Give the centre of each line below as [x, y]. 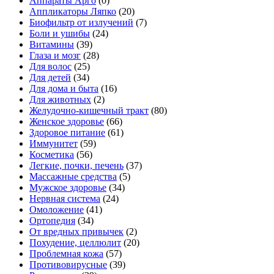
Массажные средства [73, 176]
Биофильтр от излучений [81, 22]
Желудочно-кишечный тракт [89, 110]
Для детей [50, 77]
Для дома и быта [64, 88]
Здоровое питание [67, 132]
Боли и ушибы [60, 33]
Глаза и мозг [55, 55]
